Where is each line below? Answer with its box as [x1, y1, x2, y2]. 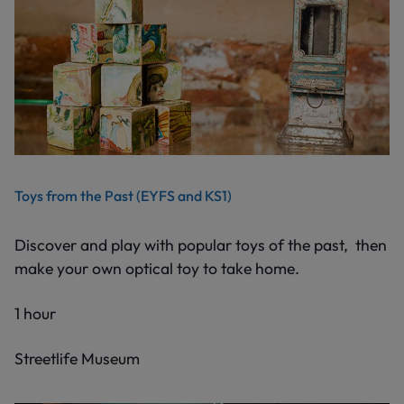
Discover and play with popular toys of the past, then [14, 234, 387, 255]
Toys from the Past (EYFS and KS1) [14, 186, 232, 205]
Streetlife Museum [14, 347, 140, 369]
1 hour [14, 302, 56, 324]
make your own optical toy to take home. [14, 257, 299, 279]
